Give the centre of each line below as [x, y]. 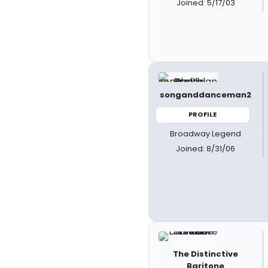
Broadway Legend [206, 133]
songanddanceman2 [206, 95]
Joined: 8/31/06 [206, 148]
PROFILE [203, 114]
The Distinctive [206, 254]
